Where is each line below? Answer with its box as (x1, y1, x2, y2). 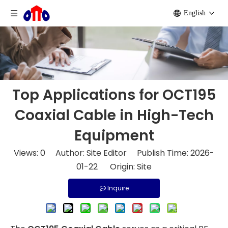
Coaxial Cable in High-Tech (14, 105, 214, 125)
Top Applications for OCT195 (12, 85, 216, 105)
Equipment (74, 126, 154, 146)
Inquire (107, 184, 129, 192)
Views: (14, 147, 40, 159)
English (184, 9, 206, 17)
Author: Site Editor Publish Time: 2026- (45, 147, 214, 159)
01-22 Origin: (76, 161, 137, 173)
